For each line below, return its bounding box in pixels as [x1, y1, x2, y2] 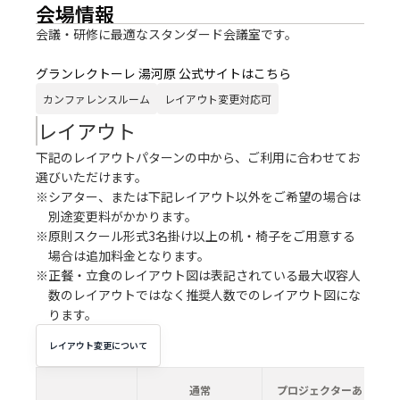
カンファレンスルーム [43, 90, 150, 106]
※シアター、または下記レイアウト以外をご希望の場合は [36, 187, 361, 205]
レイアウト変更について [49, 337, 147, 352]
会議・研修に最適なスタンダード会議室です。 [36, 24, 297, 43]
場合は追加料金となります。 [48, 246, 210, 264]
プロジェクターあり [276, 381, 373, 397]
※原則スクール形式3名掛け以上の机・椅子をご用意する [36, 226, 355, 245]
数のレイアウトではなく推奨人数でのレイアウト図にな [48, 285, 361, 304]
